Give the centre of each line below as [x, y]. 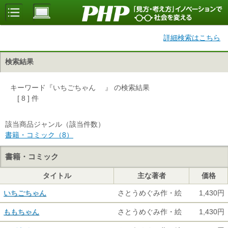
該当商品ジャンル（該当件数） [55, 124]
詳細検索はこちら [192, 38]
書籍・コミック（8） [39, 135]
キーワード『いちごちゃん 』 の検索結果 [80, 88]
